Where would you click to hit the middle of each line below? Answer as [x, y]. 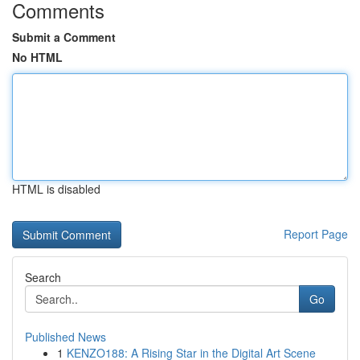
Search [43, 277]
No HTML [37, 57]
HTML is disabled [56, 189]
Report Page [316, 234]
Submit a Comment [64, 37]
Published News [65, 337]
